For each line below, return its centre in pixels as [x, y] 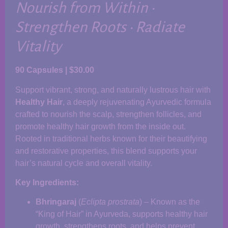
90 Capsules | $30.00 [55, 70]
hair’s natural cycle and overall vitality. [84, 163]
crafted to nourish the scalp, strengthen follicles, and [108, 114]
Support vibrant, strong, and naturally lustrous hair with [113, 90]
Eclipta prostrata [110, 202]
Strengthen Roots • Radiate [100, 27]
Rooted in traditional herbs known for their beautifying [111, 138]
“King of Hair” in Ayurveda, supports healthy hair [122, 214]
